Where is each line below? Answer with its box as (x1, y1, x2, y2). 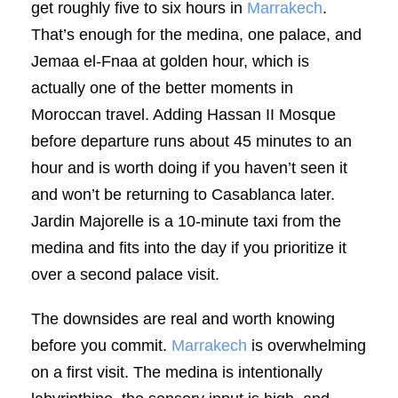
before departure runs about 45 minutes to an (31, 131, 352, 150)
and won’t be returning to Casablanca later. (31, 185, 335, 203)
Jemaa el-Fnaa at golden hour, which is (31, 52, 309, 70)
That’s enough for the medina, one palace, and (31, 25, 362, 44)
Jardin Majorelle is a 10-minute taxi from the (31, 211, 341, 230)
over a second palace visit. (31, 265, 219, 283)
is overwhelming (247, 336, 366, 354)
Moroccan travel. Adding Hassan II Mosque (31, 105, 336, 123)
